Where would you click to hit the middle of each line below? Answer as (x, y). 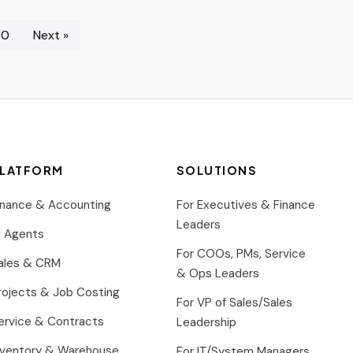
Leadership (206, 322)
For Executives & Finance (246, 204)
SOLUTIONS (217, 170)
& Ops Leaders (218, 273)
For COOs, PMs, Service (241, 253)
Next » (51, 35)
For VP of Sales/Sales (234, 302)
